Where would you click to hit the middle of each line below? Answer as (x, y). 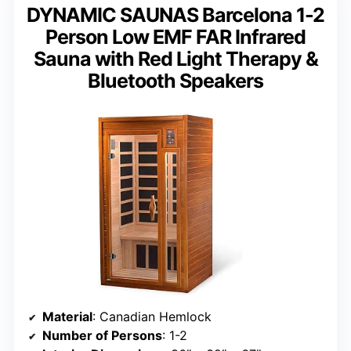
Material (67, 316)
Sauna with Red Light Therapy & (175, 58)
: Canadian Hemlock (152, 316)
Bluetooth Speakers (175, 80)
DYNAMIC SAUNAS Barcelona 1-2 (175, 14)
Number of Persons (102, 335)
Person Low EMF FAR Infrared (175, 36)
